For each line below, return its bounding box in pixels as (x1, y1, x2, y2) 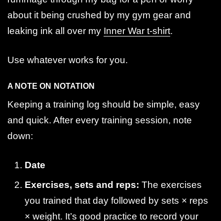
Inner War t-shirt (104, 25, 170, 36)
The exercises (142, 179, 202, 190)
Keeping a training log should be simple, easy (7, 99, 200, 110)
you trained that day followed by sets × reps (25, 195, 208, 206)
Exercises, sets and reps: (25, 179, 142, 190)
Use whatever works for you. (7, 54, 128, 65)
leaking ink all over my (7, 25, 104, 36)
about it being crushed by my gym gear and (7, 9, 191, 20)
